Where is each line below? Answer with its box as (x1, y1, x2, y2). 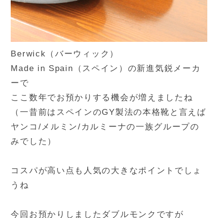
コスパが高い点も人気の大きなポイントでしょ (11, 166, 202, 176)
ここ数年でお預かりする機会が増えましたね (11, 93, 193, 103)
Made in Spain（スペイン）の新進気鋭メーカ (11, 64, 201, 73)
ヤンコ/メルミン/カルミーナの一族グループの (11, 122, 200, 132)
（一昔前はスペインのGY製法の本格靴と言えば (11, 108, 206, 117)
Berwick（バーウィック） (11, 49, 119, 59)
